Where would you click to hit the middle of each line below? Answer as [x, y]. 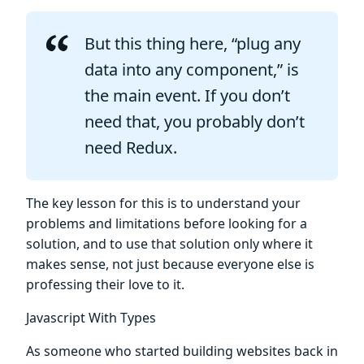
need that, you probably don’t [195, 122]
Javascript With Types [91, 318]
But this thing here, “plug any [193, 44]
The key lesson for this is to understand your [163, 204]
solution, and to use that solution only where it [169, 244]
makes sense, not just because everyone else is [170, 264]
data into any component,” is [192, 70]
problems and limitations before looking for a [167, 224]
